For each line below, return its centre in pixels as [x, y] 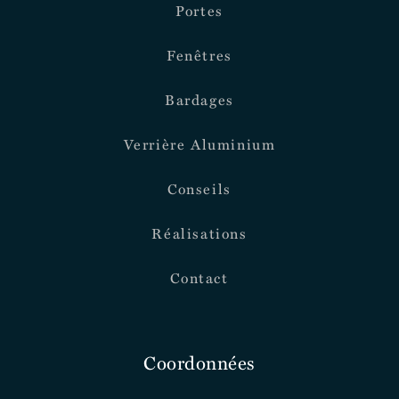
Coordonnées [199, 362]
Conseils [199, 189]
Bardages [199, 100]
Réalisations [199, 234]
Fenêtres [199, 56]
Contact [199, 278]
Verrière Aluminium [199, 145]
